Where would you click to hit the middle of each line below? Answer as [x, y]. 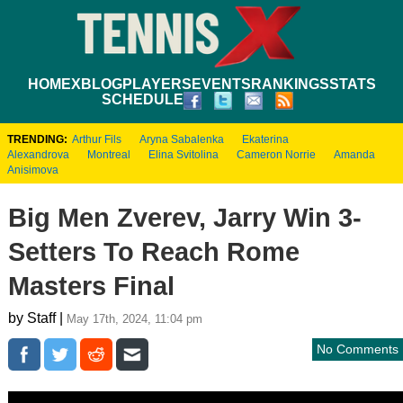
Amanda [354, 154]
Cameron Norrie [276, 154]
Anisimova [33, 170]
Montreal [109, 154]
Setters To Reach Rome [153, 251]
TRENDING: [37, 139]
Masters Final [91, 286]
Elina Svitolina [184, 154]
